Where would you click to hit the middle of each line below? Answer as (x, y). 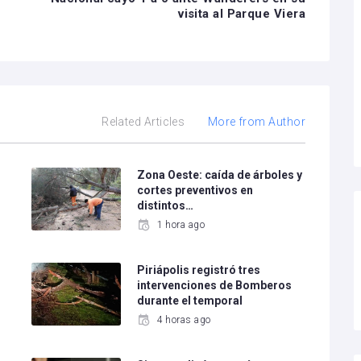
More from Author (256, 122)
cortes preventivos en (195, 190)
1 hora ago (181, 225)
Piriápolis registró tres (199, 270)
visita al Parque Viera (242, 14)
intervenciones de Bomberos (215, 286)
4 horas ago (184, 320)
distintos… (166, 205)
